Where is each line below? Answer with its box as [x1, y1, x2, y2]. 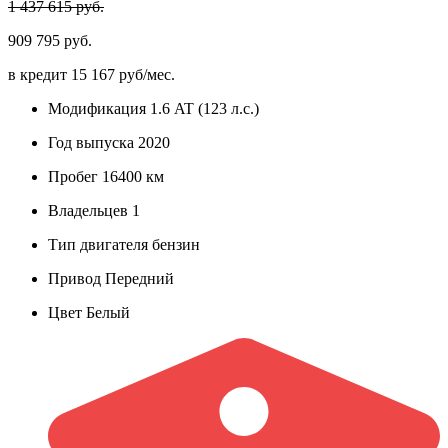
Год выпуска [48, 133, 134, 151]
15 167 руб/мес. [71, 65, 175, 83]
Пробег [48, 167, 98, 185]
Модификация [48, 99, 146, 117]
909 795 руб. [8, 31, 92, 49]
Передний [101, 269, 174, 287]
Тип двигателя [48, 235, 148, 253]
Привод [48, 269, 101, 287]
